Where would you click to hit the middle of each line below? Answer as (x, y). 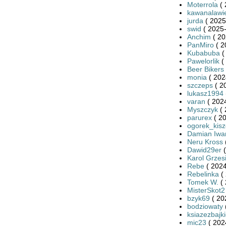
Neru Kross (205, 142)
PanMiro (200, 45)
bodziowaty (205, 206)
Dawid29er (204, 150)
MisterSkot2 (206, 190)
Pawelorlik (203, 61)
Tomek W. (203, 182)
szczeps (200, 85)
